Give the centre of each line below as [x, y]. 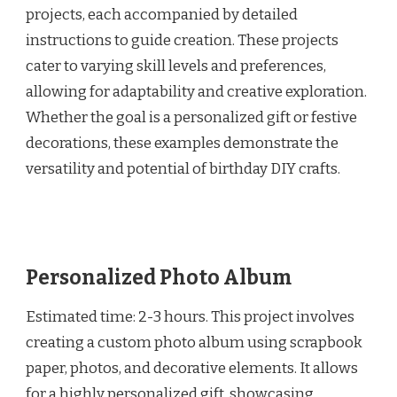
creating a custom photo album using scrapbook [194, 342]
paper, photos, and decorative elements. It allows [192, 368]
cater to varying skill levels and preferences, [176, 66]
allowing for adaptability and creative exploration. [196, 92]
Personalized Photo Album [159, 277]
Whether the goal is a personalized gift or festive [191, 118]
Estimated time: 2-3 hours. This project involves [190, 316]
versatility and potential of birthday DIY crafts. [183, 169]
